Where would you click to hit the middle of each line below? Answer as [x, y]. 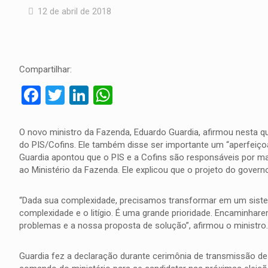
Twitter [94, 95]
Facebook [80, 95]
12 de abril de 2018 [74, 11]
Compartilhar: [45, 69]
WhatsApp [155, 95]
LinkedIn [123, 95]
